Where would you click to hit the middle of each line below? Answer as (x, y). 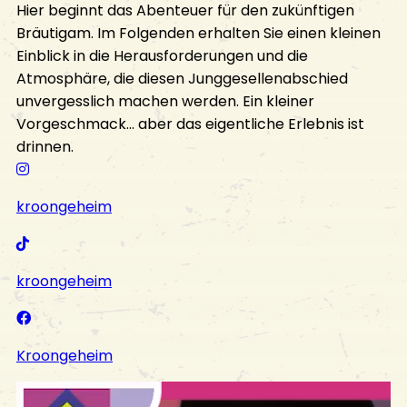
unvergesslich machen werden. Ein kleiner (165, 102)
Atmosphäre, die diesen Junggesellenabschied (182, 79)
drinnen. (45, 147)
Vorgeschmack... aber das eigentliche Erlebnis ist (190, 124)
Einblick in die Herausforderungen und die (162, 56)
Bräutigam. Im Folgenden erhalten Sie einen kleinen (199, 34)
